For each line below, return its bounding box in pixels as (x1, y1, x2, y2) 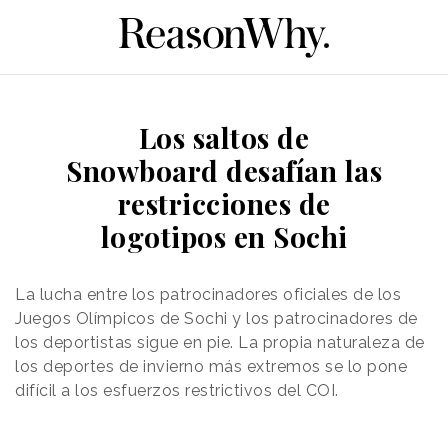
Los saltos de (138, 118, 310, 156)
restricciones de (117, 184, 331, 222)
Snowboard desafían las (66, 151, 382, 189)
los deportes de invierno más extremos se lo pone (15, 356, 407, 376)
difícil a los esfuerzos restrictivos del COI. (15, 380, 339, 400)
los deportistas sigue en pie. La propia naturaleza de (15, 332, 425, 352)
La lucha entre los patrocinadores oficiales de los (15, 284, 401, 304)
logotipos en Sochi (100, 217, 348, 255)
